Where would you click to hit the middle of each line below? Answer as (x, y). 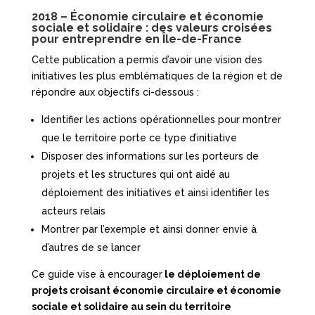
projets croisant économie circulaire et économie (156, 291)
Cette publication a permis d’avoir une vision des (147, 60)
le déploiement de (211, 275)
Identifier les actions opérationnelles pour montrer (161, 120)
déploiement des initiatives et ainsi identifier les (155, 193)
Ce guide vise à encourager (97, 275)
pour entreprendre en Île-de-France (136, 39)
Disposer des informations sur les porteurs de (150, 156)
